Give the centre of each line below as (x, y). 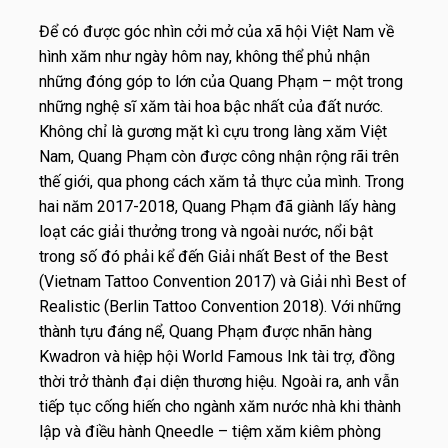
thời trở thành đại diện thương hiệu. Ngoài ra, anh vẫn (219, 381)
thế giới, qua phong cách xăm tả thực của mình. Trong (221, 181)
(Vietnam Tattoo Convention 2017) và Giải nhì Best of (223, 281)
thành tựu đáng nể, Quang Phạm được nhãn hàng (205, 331)
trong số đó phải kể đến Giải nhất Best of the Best (213, 256)
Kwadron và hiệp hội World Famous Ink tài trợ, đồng (217, 356)
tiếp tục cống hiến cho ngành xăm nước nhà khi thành (220, 406)
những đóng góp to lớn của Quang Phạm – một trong (221, 81)
